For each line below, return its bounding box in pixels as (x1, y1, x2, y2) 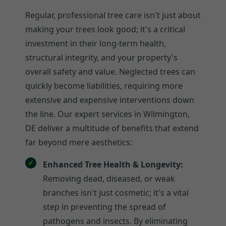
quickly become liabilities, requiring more (25, 80, 183, 91)
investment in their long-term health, (25, 37, 166, 49)
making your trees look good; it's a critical (25, 23, 185, 35)
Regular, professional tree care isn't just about (25, 9, 201, 21)
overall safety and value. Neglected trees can (25, 66, 195, 77)
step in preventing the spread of (43, 201, 166, 212)
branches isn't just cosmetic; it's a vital (43, 187, 189, 198)
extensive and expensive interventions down (25, 94, 194, 105)
